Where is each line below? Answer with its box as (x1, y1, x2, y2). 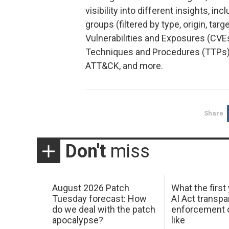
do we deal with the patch (52, 203, 155, 215)
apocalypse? (52, 214, 103, 225)
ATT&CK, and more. (85, 60, 163, 71)
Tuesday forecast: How (52, 193, 147, 204)
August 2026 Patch (52, 182, 129, 193)
